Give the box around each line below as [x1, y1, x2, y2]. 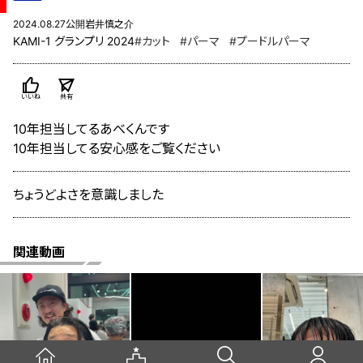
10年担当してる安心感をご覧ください [13, 140, 220, 157]
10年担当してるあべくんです [13, 121, 169, 138]
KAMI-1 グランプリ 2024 [13, 34, 135, 49]
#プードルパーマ [229, 34, 310, 49]
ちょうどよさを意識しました [13, 186, 164, 203]
